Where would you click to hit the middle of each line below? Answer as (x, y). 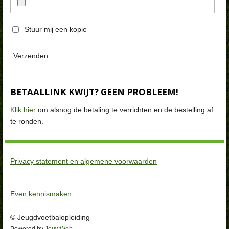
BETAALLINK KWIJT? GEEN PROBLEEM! (94, 91)
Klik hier (23, 110)
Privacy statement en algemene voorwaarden (84, 161)
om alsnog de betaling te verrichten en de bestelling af (124, 110)
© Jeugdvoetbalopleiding (50, 217)
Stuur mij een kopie (56, 29)
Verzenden (31, 55)
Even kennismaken (41, 193)
